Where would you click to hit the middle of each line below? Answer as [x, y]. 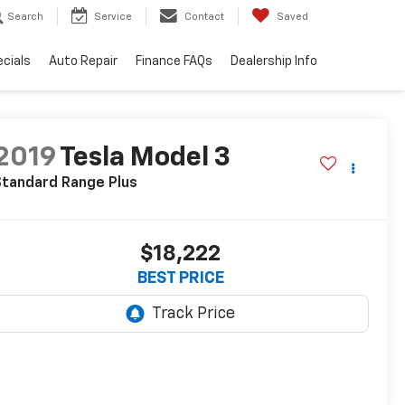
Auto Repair [83, 62]
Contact [204, 17]
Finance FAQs [174, 62]
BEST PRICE [180, 279]
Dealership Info [274, 62]
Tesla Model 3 [145, 159]
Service [113, 17]
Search [25, 17]
